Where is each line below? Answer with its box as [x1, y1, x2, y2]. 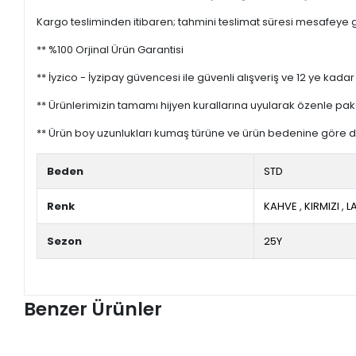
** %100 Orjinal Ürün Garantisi [37, 41, 184, 57]
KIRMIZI [304, 198, 340, 214]
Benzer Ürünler [24, 296, 163, 322]
